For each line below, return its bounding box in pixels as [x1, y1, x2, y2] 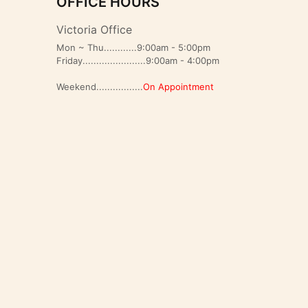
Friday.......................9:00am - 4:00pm [56, 54, 219, 66]
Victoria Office [56, 22, 132, 36]
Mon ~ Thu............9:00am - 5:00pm [56, 41, 210, 53]
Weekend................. [56, 80, 143, 92]
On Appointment [143, 80, 214, 92]
